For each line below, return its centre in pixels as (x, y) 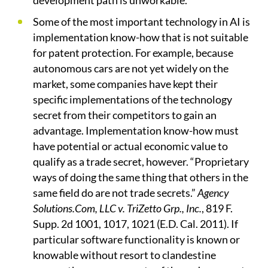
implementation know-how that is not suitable (141, 37)
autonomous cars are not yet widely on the (131, 68)
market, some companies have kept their (125, 84)
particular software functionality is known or (136, 240)
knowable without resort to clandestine (124, 255)
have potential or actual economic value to (130, 146)
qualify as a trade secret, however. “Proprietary (141, 162)
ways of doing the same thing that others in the (141, 177)
